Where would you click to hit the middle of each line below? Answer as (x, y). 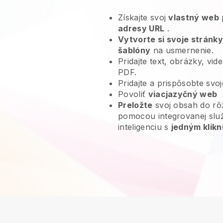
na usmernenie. (182, 50)
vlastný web (194, 17)
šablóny (134, 50)
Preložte (135, 105)
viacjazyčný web (183, 94)
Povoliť (133, 94)
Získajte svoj (143, 17)
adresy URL (141, 28)
